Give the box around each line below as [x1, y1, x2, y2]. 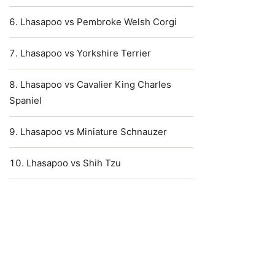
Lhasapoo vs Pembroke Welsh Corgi [20, 16, 177, 28]
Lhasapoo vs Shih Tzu [26, 157, 121, 169]
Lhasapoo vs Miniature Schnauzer [20, 126, 167, 137]
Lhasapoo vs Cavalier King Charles [20, 79, 171, 90]
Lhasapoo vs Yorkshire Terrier [20, 47, 151, 59]
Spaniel [9, 95, 42, 106]
